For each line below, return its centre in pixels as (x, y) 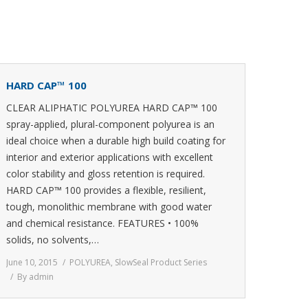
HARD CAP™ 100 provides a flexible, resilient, (106, 190)
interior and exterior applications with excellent (110, 157)
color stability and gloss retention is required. (106, 174)
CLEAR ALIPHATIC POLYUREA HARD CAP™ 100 (112, 108)
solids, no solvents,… (53, 240)
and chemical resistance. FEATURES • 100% (102, 223)
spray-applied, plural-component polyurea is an (110, 124)
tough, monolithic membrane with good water (109, 207)
